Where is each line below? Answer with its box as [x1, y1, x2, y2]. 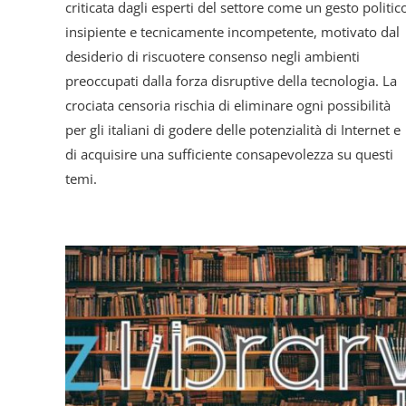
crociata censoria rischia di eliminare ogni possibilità [65, 96, 391, 114]
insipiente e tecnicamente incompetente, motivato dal [65, 23, 400, 41]
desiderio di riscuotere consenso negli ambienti [65, 47, 360, 65]
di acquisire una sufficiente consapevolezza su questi [65, 145, 393, 163]
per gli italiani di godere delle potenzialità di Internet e [65, 121, 401, 139]
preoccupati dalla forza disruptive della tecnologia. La [65, 72, 397, 90]
